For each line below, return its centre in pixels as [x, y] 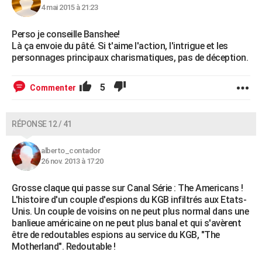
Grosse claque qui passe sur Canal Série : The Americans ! [127, 188]
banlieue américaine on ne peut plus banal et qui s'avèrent [126, 223]
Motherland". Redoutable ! [64, 247]
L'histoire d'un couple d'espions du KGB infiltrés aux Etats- [129, 200]
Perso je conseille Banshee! [66, 34]
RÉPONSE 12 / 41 [42, 124]
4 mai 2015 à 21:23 [69, 7]
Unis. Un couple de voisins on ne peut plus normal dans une [130, 211]
